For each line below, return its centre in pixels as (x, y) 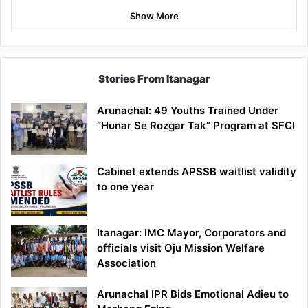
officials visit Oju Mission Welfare (181, 248)
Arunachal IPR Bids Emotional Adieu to (193, 294)
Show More (154, 16)
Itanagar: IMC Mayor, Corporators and (191, 233)
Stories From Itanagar (154, 79)
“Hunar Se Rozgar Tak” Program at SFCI (196, 126)
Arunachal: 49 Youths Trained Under (188, 111)
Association (126, 263)
